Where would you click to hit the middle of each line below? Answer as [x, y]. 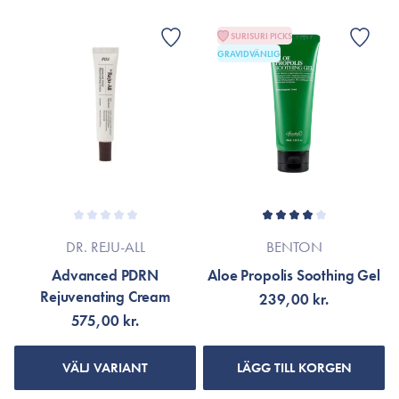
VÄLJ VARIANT [105, 368]
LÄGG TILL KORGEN [294, 368]
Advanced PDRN [105, 275]
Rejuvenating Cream [105, 297]
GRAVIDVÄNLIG [249, 53]
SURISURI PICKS [261, 36]
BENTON [294, 247]
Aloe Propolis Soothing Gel [294, 275]
